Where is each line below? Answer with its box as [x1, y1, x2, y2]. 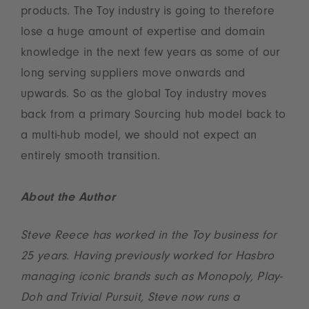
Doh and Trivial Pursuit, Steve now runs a [21, 292, 240, 306]
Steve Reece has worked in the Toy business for [21, 230, 277, 243]
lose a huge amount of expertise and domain [21, 27, 266, 40]
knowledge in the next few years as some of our [21, 48, 281, 61]
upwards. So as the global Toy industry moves [21, 89, 267, 102]
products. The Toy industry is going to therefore [21, 6, 275, 19]
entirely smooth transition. [21, 151, 161, 164]
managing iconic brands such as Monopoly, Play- [21, 272, 283, 285]
